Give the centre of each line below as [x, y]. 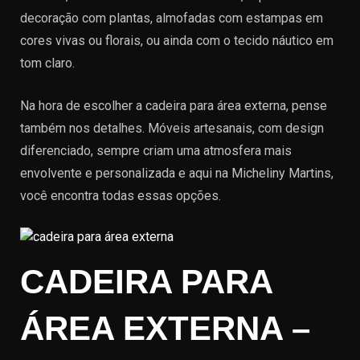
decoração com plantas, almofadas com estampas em [172, 18]
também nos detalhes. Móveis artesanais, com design [172, 128]
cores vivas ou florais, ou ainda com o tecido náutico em [177, 41]
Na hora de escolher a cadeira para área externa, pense [174, 106]
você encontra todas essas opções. [121, 196]
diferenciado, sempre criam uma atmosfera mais [156, 151]
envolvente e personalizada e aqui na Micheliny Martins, [177, 173]
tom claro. [47, 63]
